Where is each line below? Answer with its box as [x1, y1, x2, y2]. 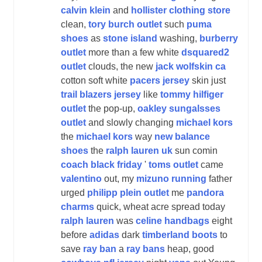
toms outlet [149, 159, 198, 170]
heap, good [165, 243, 214, 254]
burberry [199, 33, 238, 43]
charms [61, 201, 94, 212]
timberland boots [142, 229, 218, 240]
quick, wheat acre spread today [94, 201, 225, 212]
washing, [157, 33, 199, 43]
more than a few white [86, 47, 181, 57]
